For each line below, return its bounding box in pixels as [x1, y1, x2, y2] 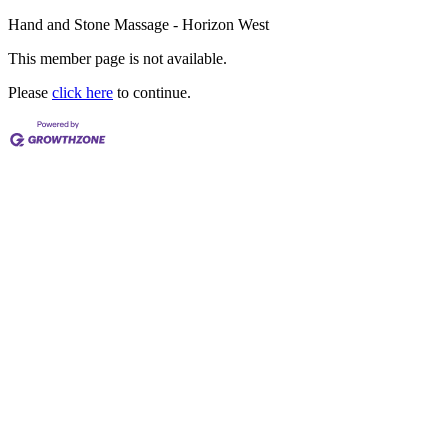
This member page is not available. [8, 50, 227, 67]
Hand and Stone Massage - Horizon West [8, 16, 269, 33]
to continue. [113, 84, 191, 101]
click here [52, 84, 113, 101]
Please [8, 84, 52, 101]
